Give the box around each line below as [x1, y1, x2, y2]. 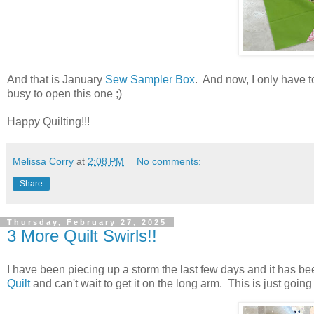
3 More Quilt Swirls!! [7, 226, 157, 246]
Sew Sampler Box [105, 74, 195, 86]
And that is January [7, 74, 105, 86]
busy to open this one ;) [7, 88, 128, 100]
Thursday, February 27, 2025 [7, 218, 167, 227]
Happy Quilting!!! [7, 116, 93, 128]
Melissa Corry [13, 156, 74, 168]
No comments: [137, 156, 202, 168]
